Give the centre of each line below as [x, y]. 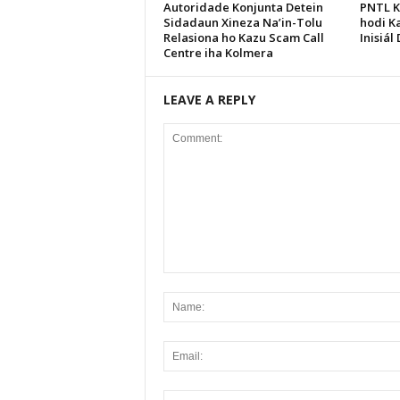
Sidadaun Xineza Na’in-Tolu [242, 22]
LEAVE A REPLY [209, 100]
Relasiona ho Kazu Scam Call [243, 37]
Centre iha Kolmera [218, 53]
